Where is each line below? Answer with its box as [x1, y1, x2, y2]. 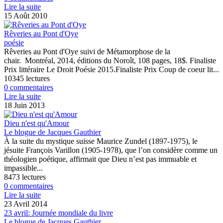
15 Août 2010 [4, 11, 47, 20]
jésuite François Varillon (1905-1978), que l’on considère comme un [4, 145, 218, 154]
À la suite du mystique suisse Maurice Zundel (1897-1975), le [4, 136, 198, 145]
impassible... [4, 163, 43, 172]
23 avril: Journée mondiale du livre [4, 208, 113, 217]
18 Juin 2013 [4, 101, 45, 110]
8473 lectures [4, 172, 46, 181]
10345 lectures [4, 74, 50, 83]
